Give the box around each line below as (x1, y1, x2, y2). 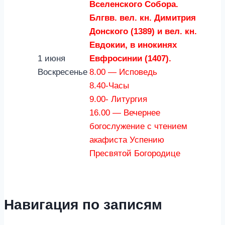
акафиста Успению (89, 135, 164, 145)
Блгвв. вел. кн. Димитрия (89, 13, 196, 23)
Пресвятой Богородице (89, 149, 180, 159)
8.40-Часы (89, 81, 129, 91)
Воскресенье (38, 67, 87, 77)
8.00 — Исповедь (89, 67, 157, 77)
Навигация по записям (4, 196, 162, 212)
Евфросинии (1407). (89, 54, 171, 64)
